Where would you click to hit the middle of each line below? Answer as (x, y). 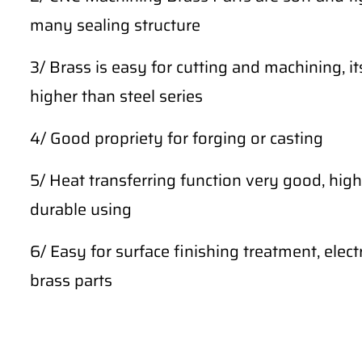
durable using (81, 209)
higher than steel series (116, 96)
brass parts (71, 280)
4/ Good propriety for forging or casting (177, 138)
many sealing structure (115, 25)
